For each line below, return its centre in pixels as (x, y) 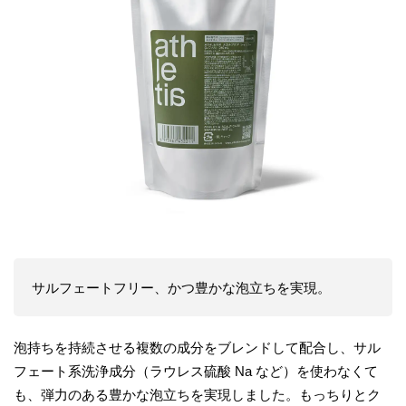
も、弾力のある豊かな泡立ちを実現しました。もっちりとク (197, 395)
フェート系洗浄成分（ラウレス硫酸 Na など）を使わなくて (196, 371)
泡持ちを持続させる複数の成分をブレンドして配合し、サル (197, 348)
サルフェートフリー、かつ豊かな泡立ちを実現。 (181, 287)
